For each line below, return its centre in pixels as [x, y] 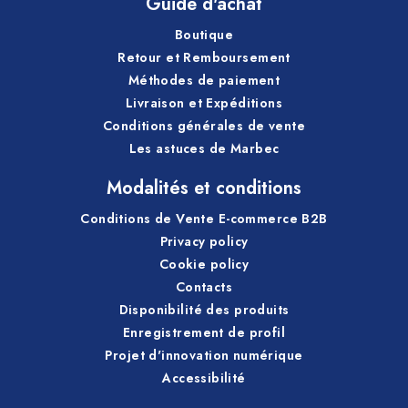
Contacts [204, 286]
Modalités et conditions [204, 188]
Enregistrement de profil [204, 332]
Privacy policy [204, 241]
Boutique [204, 34]
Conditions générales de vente [204, 125]
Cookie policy [204, 264]
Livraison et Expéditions [204, 102]
